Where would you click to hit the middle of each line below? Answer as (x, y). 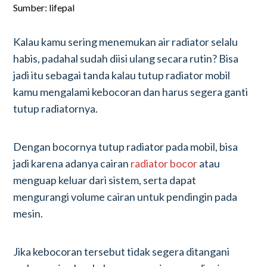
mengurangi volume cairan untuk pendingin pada (125, 197)
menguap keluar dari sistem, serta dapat (105, 180)
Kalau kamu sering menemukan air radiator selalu (126, 42)
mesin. (28, 213)
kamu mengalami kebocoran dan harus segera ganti (131, 92)
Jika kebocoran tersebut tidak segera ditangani (122, 252)
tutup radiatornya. (56, 108)
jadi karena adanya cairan (72, 163)
